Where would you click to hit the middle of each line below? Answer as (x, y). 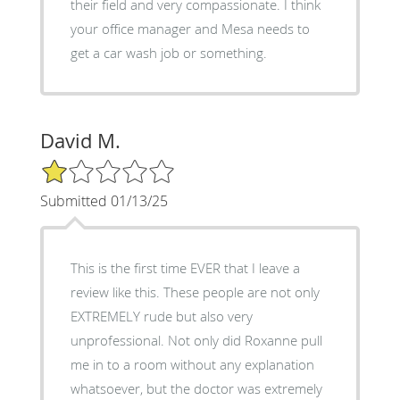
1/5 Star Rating (84, 165)
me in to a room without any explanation (192, 364)
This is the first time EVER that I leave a (185, 267)
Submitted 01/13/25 (104, 200)
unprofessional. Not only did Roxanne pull (196, 340)
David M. (80, 140)
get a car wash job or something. (168, 52)
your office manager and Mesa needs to (190, 28)
